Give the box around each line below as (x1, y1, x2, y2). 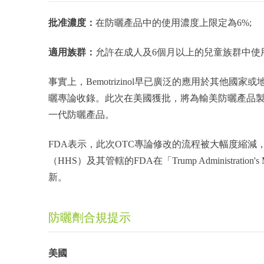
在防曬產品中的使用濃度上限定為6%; (95, 18, 252, 28)
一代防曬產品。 (48, 110, 114, 120)
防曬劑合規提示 (48, 211, 131, 224)
